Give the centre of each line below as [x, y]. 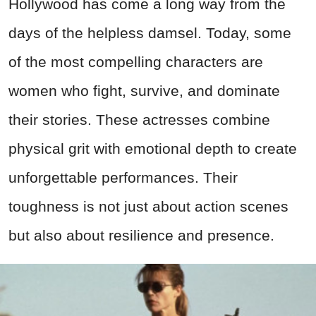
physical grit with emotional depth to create [153, 148]
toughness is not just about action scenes [148, 206]
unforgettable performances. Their [123, 177]
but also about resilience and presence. [141, 235]
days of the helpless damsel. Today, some [150, 32]
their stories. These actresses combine [139, 119]
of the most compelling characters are [136, 61]
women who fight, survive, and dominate [144, 90]
